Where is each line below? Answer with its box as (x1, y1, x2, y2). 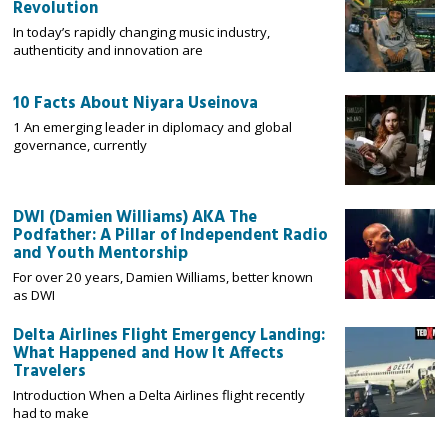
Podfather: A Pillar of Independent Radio (13, 222, 329, 249)
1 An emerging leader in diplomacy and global (13, 118, 293, 137)
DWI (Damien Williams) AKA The (13, 204, 258, 231)
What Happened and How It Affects (13, 341, 285, 368)
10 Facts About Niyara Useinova (13, 91, 259, 118)
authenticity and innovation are (13, 40, 204, 59)
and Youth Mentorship (13, 240, 189, 267)
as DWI (13, 285, 56, 304)
